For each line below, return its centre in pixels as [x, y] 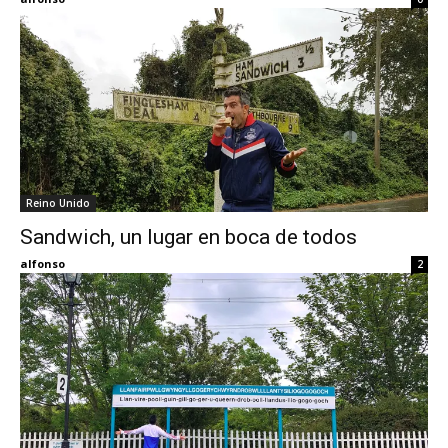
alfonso [42, 264]
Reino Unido [58, 203]
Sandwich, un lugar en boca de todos [188, 237]
